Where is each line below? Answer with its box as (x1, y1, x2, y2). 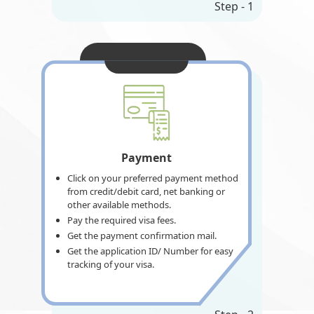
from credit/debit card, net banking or (67, 185, 225, 198)
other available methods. (67, 198, 171, 212)
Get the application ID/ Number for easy (67, 245, 233, 258)
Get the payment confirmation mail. (67, 229, 217, 243)
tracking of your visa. (67, 258, 154, 271)
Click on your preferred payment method (67, 172, 238, 185)
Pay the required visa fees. (67, 214, 176, 227)
